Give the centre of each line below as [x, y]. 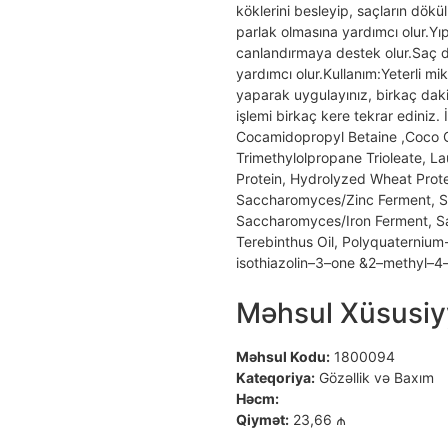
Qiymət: [262, 419]
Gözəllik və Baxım [374, 377]
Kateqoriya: [275, 377]
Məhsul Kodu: [283, 356]
